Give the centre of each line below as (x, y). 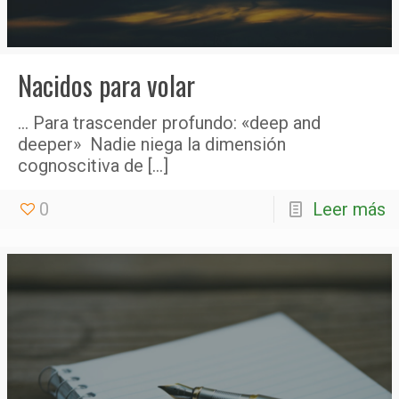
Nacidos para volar (106, 85)
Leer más (349, 210)
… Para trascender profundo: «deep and (169, 123)
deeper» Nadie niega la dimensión (152, 145)
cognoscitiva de (81, 166)
